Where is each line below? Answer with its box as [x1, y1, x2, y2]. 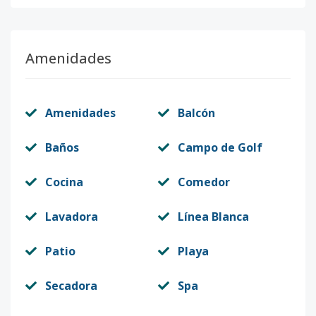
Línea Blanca [178, 209, 249, 224]
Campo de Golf [178, 140, 262, 155]
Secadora [45, 278, 97, 293]
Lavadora [45, 209, 98, 224]
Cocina [45, 174, 83, 190]
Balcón [178, 105, 215, 121]
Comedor [178, 174, 230, 190]
